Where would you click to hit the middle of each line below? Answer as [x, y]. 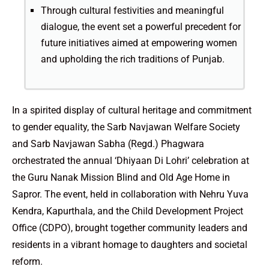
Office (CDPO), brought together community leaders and [130, 228]
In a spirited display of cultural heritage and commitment [132, 110]
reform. [27, 261]
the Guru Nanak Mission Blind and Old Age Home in [121, 177]
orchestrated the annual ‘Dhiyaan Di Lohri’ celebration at [131, 160]
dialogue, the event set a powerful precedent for [141, 26]
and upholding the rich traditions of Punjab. [133, 59]
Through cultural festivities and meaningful [132, 10]
